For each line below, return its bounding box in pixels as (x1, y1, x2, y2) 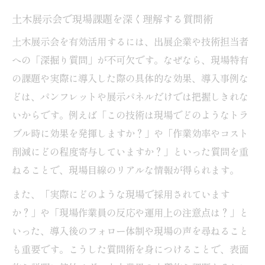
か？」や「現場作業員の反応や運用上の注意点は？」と (12, 205, 248, 219)
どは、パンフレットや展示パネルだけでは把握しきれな (12, 89, 248, 104)
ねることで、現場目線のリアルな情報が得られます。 (12, 162, 239, 177)
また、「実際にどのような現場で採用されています (12, 186, 230, 201)
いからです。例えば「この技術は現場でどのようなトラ (12, 107, 248, 122)
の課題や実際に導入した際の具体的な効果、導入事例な (12, 70, 248, 85)
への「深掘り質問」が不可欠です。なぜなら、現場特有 (12, 52, 248, 67)
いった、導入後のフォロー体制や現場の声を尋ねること (12, 223, 248, 238)
